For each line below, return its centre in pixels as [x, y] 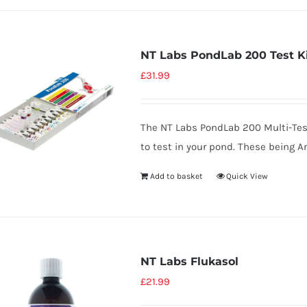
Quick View [247, 176]
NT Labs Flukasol [189, 261]
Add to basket [176, 176]
